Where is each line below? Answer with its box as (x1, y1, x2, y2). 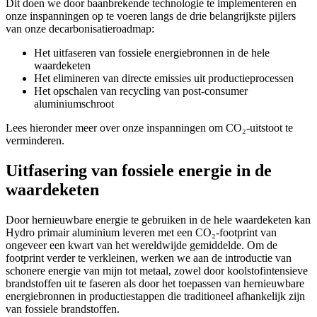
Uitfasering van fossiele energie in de (6, 161, 272, 180)
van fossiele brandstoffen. (6, 302, 120, 315)
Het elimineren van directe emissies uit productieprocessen (34, 71, 294, 84)
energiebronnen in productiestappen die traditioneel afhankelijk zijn (6, 289, 305, 302)
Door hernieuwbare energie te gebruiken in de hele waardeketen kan (6, 213, 311, 226)
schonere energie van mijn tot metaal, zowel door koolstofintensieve (6, 264, 308, 277)
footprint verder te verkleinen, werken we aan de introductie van (6, 251, 292, 264)
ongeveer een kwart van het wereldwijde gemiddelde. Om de (6, 238, 277, 251)
